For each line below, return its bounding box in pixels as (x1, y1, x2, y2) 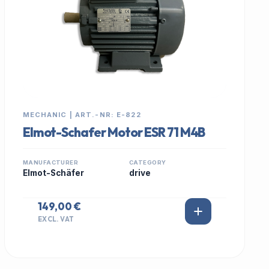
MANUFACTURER (22, 159, 79, 166)
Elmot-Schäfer (22, 168, 84, 178)
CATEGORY (128, 159, 166, 166)
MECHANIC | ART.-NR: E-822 (22, 110, 141, 119)
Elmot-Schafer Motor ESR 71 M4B (22, 124, 205, 140)
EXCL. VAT (37, 214, 74, 223)
